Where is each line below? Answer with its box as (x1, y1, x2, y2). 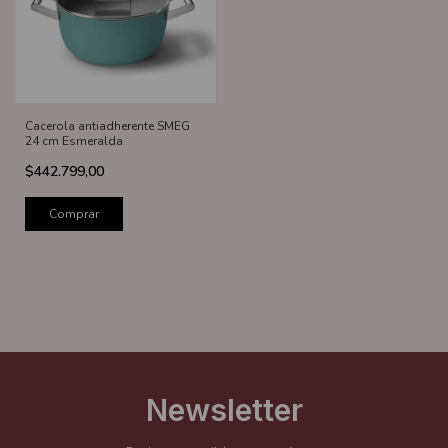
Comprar (49, 206, 99, 223)
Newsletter (145, 392, 303, 429)
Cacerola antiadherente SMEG (25, 118, 190, 135)
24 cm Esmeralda (25, 133, 123, 150)
